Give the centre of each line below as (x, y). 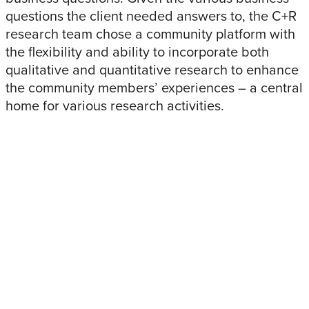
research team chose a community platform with (150, 34)
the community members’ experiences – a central (154, 88)
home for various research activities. (115, 106)
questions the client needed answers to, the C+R (151, 16)
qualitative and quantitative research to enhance (152, 70)
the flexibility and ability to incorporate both (137, 52)
